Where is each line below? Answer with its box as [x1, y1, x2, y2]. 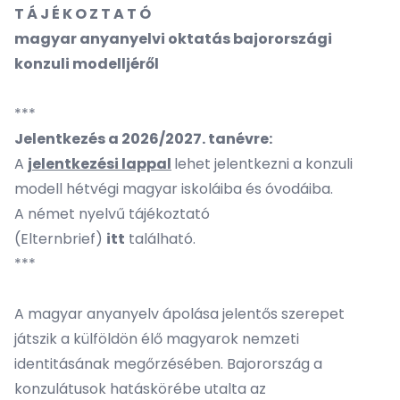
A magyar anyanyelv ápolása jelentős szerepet [14, 304, 345, 324]
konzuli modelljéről [14, 54, 159, 74]
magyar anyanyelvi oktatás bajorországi [14, 29, 332, 49]
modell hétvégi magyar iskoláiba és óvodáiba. [14, 179, 333, 199]
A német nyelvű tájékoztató [14, 204, 210, 224]
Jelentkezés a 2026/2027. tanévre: [14, 129, 272, 149]
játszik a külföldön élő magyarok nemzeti [14, 329, 299, 349]
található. [125, 229, 196, 249]
